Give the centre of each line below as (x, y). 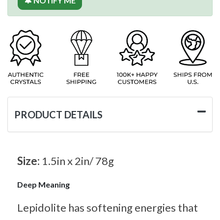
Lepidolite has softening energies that (108, 207)
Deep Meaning (43, 184)
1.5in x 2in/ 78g (78, 161)
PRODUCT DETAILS (58, 114)
